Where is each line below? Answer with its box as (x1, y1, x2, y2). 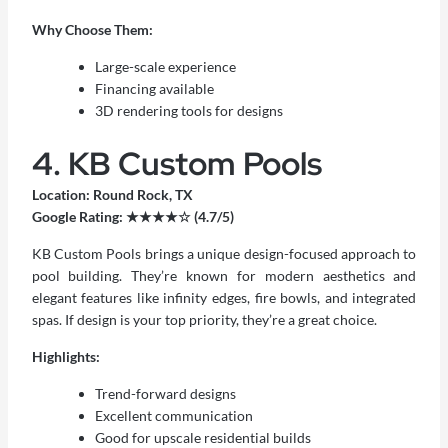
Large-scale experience (94, 58, 236, 76)
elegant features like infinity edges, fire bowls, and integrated (31, 289, 417, 307)
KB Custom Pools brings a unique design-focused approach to (31, 245, 417, 263)
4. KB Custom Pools (31, 142, 322, 186)
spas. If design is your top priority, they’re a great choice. (31, 311, 377, 329)
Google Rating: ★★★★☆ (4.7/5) (31, 208, 234, 226)
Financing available (94, 80, 214, 98)
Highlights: (31, 348, 100, 366)
